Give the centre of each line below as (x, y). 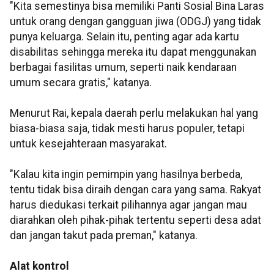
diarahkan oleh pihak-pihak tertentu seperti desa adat (135, 220)
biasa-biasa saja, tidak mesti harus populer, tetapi (127, 129)
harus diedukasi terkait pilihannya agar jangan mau (128, 205)
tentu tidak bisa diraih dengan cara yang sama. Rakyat (135, 190)
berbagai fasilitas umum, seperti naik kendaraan (123, 68)
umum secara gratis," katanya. (81, 83)
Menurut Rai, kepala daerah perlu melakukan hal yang (134, 113)
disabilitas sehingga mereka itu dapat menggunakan (133, 52)
